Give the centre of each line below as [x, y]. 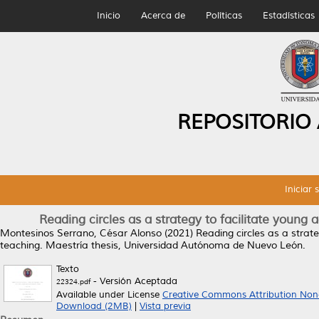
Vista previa [165, 306]
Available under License [109, 295]
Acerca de [163, 16]
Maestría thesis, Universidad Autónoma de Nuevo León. [174, 245]
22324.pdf [73, 282]
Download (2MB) [94, 306]
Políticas [224, 16]
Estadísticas [288, 16]
